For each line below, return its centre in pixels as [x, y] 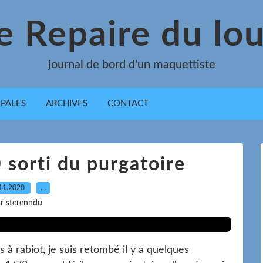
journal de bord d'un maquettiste [131, 65]
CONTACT [128, 104]
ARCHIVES [67, 104]
